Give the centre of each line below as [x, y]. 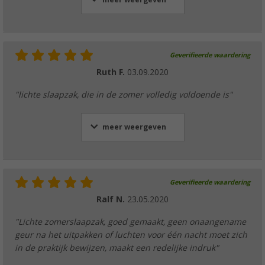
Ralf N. [112, 199]
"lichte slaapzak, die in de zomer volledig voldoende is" [124, 94]
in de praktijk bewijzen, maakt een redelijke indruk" [117, 248]
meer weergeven [134, 127]
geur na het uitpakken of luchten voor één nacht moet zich [131, 235]
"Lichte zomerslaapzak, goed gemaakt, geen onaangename [130, 222]
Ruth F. [112, 72]
